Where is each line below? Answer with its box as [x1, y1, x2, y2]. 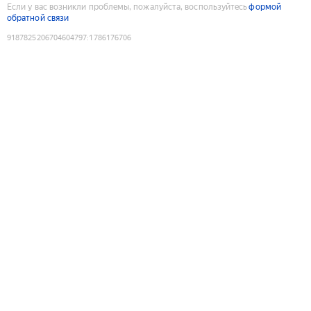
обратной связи [7, 12, 69, 23]
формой [249, 1, 281, 12]
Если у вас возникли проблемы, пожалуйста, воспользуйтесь [7, 1, 248, 12]
